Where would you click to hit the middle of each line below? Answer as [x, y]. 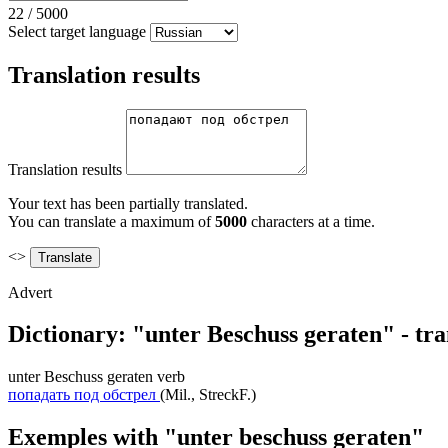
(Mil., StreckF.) [208, 395]
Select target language [77, 31]
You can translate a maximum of [111, 221]
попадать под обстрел [82, 395]
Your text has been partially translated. [128, 203]
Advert [30, 292]
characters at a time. [311, 221]
